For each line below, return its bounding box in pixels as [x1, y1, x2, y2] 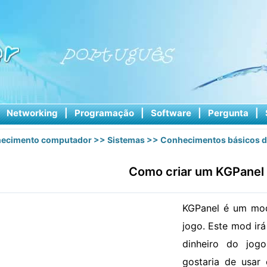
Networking [6, 107, 58, 119]
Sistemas [107, 135, 145, 145]
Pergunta [207, 107, 249, 119]
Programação [74, 107, 134, 119]
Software [150, 107, 191, 119]
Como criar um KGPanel [128, 164, 264, 179]
